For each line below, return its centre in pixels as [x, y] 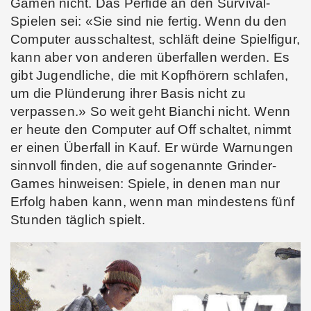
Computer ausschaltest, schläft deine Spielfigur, [155, 39]
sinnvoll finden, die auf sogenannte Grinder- [144, 165]
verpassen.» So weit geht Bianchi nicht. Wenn [151, 111]
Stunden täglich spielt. [80, 219]
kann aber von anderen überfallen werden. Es [150, 57]
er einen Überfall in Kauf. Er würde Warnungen [152, 147]
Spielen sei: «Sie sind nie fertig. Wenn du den [149, 21]
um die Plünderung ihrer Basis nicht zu [128, 93]
